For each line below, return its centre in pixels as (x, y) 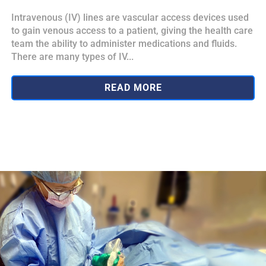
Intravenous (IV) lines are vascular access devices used (130, 17)
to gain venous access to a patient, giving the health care (132, 30)
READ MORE (133, 87)
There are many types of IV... (72, 56)
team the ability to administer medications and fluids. (124, 43)
